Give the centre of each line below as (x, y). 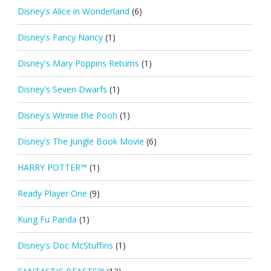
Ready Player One (52, 193)
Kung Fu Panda (47, 219)
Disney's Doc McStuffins (65, 245)
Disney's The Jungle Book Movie (80, 141)
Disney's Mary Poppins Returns (78, 63)
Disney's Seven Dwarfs (62, 89)
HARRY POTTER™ (52, 167)
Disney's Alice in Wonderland (73, 11)
